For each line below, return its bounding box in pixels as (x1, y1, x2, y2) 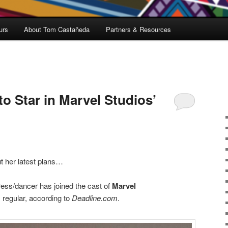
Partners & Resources (105, 24, 171, 35)
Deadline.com (72, 192, 118, 203)
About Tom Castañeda (24, 24, 90, 35)
